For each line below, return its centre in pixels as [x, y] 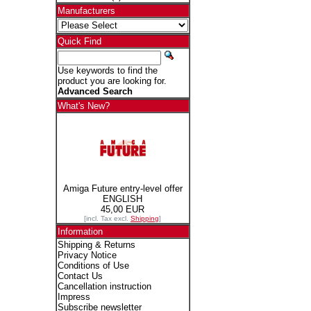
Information [80, 232]
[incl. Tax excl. [107, 218]
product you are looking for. [112, 81]
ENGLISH [123, 199]
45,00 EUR [123, 209]
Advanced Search [95, 91]
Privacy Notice [87, 255]
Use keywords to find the [107, 70]
